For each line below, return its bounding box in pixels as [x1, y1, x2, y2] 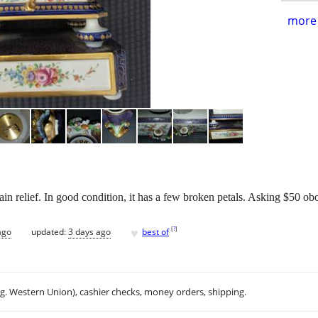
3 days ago [68, 225, 111, 238]
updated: [31, 225, 68, 238]
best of [142, 225, 169, 238]
